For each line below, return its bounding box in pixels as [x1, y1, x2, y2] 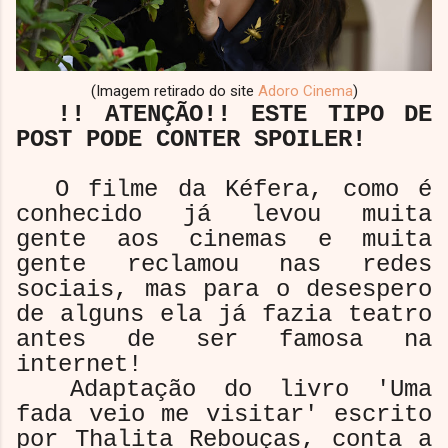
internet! [16, 350, 142, 378]
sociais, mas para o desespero [16, 275, 432, 303]
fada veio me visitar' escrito [16, 400, 432, 428]
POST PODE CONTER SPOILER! [16, 125, 380, 153]
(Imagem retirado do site [90, 81, 258, 100]
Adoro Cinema [257, 81, 353, 100]
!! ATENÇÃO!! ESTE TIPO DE [36, 100, 433, 128]
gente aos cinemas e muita [16, 225, 432, 253]
